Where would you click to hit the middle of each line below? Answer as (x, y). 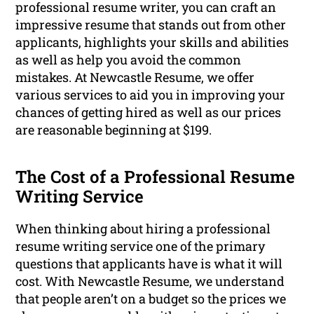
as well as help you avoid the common (129, 60)
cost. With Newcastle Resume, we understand (150, 281)
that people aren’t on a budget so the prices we (151, 299)
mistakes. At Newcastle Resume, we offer (135, 77)
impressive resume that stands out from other (151, 25)
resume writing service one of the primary (141, 246)
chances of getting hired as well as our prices (149, 112)
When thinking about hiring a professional (143, 229)
